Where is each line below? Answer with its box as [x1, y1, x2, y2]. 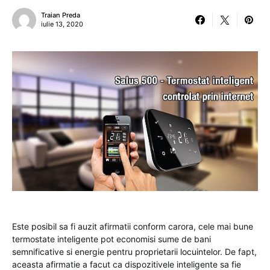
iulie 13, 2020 [41, 20, 83, 28]
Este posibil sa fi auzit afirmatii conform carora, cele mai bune [12, 221, 253, 232]
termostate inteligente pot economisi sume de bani [12, 234, 211, 245]
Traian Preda [41, 11, 80, 19]
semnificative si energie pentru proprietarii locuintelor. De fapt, [12, 246, 257, 257]
